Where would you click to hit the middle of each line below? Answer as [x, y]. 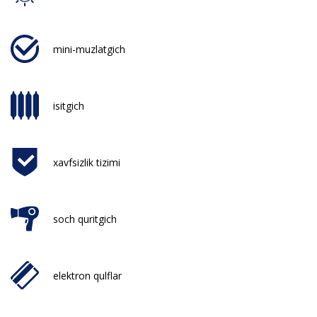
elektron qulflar [87, 275]
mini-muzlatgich [89, 49]
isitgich [69, 105]
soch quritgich [85, 219]
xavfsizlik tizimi [87, 162]
